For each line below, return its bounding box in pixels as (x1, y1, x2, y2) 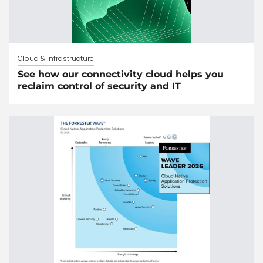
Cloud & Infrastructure (18, 53, 94, 64)
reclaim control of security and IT (18, 80, 181, 92)
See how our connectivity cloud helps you (18, 69, 224, 80)
